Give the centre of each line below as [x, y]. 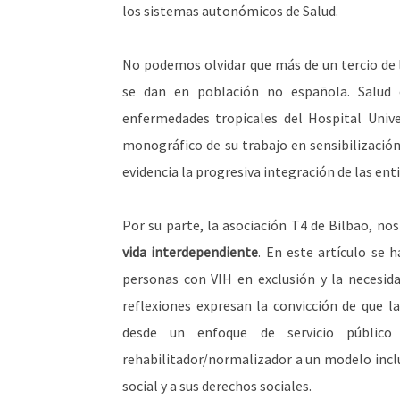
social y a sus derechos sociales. [217, 386]
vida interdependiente [191, 252]
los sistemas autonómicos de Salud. [230, 11]
